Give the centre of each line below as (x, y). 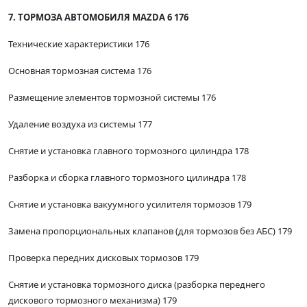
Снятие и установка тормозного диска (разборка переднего (137, 285)
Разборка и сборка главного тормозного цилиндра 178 (127, 178)
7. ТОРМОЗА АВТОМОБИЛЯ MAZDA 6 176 (98, 17)
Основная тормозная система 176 (80, 71)
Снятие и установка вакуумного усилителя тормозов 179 (130, 205)
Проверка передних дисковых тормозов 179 (103, 258)
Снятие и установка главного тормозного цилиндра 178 (128, 151)
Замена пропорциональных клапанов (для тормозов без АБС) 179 (150, 231)
